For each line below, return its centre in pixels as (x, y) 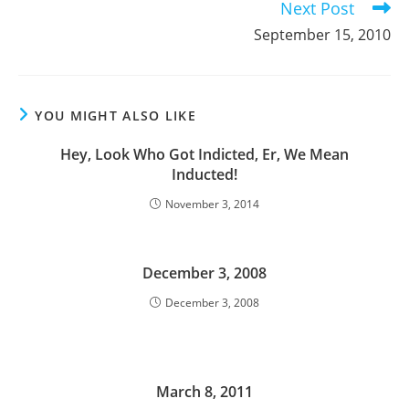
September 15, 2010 (322, 35)
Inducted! (204, 175)
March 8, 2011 (204, 392)
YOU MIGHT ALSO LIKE (116, 116)
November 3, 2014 (212, 204)
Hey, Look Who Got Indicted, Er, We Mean (204, 155)
